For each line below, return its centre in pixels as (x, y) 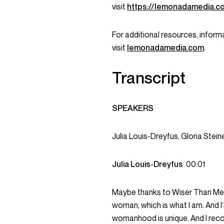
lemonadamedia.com (165, 47)
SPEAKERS (133, 108)
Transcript (149, 77)
